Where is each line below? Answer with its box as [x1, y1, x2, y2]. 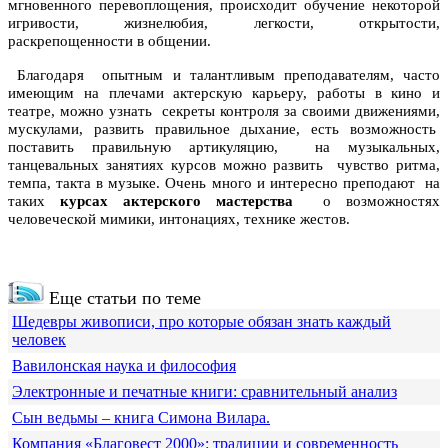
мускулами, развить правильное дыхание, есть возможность [8, 120, 440, 137]
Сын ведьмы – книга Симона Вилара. [12, 408, 270, 426]
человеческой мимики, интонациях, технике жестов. [8, 210, 350, 227]
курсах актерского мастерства [60, 192, 308, 209]
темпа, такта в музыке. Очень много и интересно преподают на [8, 174, 440, 191]
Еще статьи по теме [44, 287, 201, 308]
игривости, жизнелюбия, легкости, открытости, [8, 14, 440, 31]
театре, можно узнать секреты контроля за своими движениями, [8, 102, 440, 119]
